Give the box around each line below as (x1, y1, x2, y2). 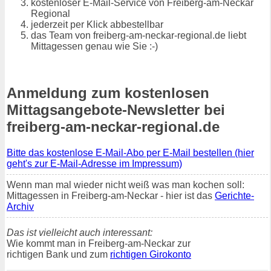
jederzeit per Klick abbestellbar (31, 19, 163, 30)
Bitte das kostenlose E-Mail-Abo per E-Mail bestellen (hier (7, 148, 254, 158)
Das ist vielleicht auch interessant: (7, 227, 152, 238)
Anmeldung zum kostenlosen (7, 85, 209, 102)
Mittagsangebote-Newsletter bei (7, 102, 225, 119)
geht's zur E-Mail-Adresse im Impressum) (7, 158, 182, 169)
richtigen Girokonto (110, 249, 191, 260)
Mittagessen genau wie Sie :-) (31, 41, 158, 52)
